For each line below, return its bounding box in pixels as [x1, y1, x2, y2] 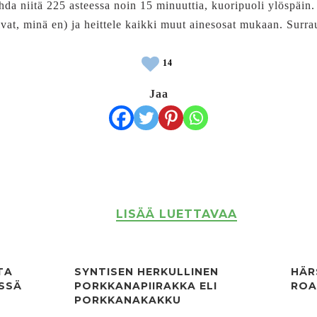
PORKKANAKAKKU [74, 294, 181, 306]
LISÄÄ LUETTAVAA [115, 207, 237, 221]
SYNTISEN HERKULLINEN [74, 265, 219, 278]
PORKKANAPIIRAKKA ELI [74, 279, 217, 292]
